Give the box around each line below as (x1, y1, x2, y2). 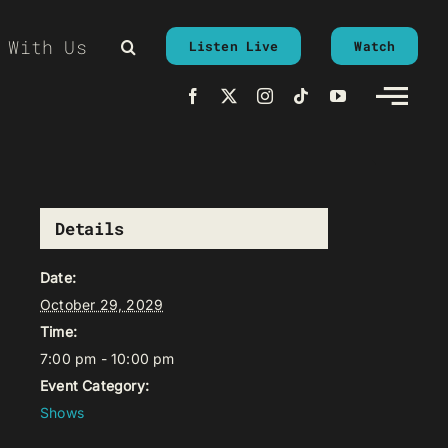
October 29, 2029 (40, 296, 164, 313)
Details (55, 217, 124, 240)
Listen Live (188, 37, 279, 55)
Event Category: (40, 377, 149, 394)
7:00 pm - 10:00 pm (40, 350, 175, 367)
